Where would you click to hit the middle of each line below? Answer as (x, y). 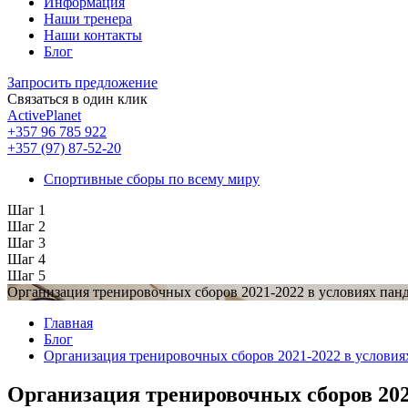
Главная (68, 322)
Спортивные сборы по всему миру (152, 178)
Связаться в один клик (77, 98)
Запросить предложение (82, 82)
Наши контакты (93, 35)
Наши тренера (88, 18)
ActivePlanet (44, 115)
